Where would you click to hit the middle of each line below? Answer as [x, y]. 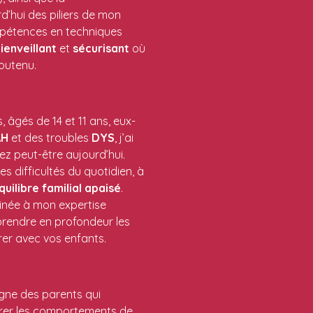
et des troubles [50, 137]
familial [62, 188]
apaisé [103, 188]
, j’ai [125, 137]
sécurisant [101, 48]
